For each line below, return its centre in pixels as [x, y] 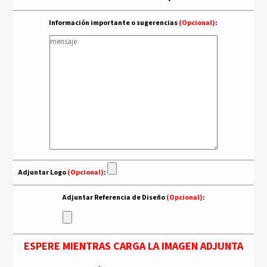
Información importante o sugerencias [114, 23]
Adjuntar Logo [42, 172]
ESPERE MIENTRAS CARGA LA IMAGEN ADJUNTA [133, 246]
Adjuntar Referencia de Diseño [114, 197]
